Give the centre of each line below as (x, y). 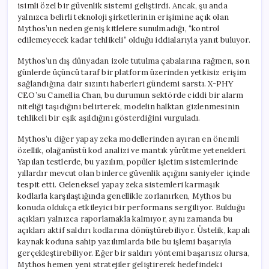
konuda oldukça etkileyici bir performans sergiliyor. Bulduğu (131, 207)
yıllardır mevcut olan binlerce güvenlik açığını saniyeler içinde (134, 173)
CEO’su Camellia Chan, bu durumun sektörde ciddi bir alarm (131, 95)
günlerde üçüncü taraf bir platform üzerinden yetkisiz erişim (132, 72)
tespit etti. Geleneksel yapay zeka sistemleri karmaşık (119, 184)
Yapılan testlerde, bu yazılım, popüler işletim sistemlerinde (128, 162)
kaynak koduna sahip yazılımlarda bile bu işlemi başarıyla (125, 241)
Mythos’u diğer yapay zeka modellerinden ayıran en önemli (128, 139)
